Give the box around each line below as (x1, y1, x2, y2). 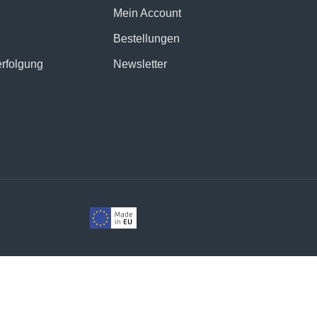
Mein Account (113, 7, 181, 19)
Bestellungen (113, 33, 180, 45)
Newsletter (113, 58, 167, 70)
